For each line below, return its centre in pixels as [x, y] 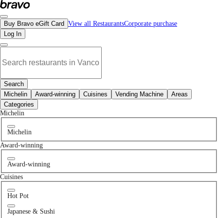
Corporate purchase [151, 24]
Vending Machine [139, 94]
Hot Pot [18, 196]
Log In [13, 34]
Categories [19, 104]
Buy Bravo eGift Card [34, 24]
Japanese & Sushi [31, 212]
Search [14, 84]
